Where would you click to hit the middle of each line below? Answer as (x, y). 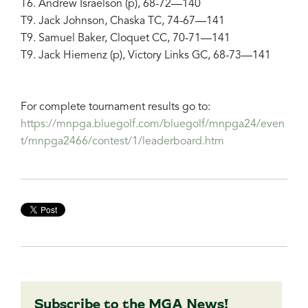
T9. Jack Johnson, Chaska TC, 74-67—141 (123, 21)
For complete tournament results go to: (115, 107)
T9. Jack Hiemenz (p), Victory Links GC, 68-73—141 (146, 55)
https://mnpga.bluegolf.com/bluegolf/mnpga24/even (153, 124)
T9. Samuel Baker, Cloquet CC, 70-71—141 (125, 38)
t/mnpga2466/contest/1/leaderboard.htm (122, 141)
